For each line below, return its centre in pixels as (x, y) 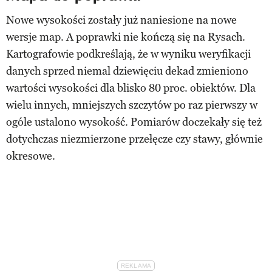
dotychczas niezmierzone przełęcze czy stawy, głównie (134, 139)
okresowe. (31, 156)
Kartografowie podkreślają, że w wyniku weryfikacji (128, 54)
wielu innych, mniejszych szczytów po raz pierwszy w (132, 105)
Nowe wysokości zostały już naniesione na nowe (121, 20)
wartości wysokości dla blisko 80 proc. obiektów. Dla (131, 88)
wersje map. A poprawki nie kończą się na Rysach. (126, 37)
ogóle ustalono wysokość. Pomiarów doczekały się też (134, 122)
